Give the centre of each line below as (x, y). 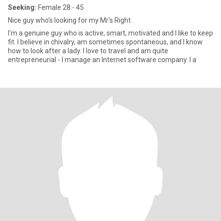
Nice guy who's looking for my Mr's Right (69, 20)
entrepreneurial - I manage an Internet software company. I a (102, 60)
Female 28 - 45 (60, 7)
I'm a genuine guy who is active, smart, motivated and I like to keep (110, 33)
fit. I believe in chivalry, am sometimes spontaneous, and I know (105, 42)
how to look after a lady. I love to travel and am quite (88, 51)
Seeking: (22, 7)
